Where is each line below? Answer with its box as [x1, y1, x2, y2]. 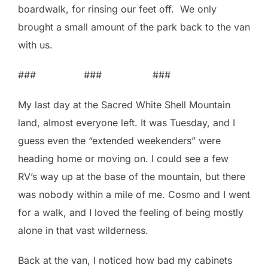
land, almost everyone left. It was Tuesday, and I [18, 116, 235, 129]
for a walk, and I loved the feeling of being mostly [18, 206, 243, 218]
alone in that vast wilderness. [18, 224, 148, 236]
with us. [18, 38, 53, 51]
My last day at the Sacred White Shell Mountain [18, 98, 230, 111]
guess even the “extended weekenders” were [18, 134, 221, 147]
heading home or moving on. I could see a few [18, 152, 229, 165]
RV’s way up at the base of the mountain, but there [18, 170, 245, 182]
